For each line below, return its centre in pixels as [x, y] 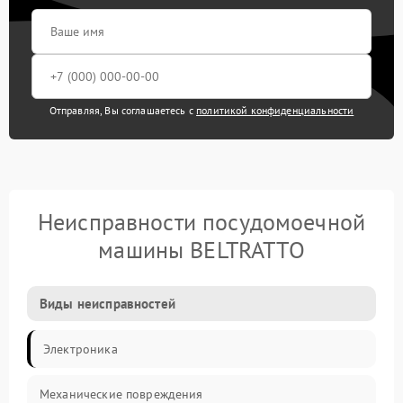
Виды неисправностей [107, 303]
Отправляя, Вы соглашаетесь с [123, 110]
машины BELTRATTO [201, 249]
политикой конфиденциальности [275, 110]
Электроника [81, 349]
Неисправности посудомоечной [201, 221]
